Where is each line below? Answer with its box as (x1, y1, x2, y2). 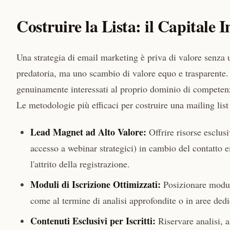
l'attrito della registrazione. (30, 158, 130, 170)
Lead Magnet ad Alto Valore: (30, 125, 146, 139)
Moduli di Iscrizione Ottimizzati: (30, 178, 161, 191)
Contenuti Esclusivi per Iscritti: (30, 214, 156, 228)
